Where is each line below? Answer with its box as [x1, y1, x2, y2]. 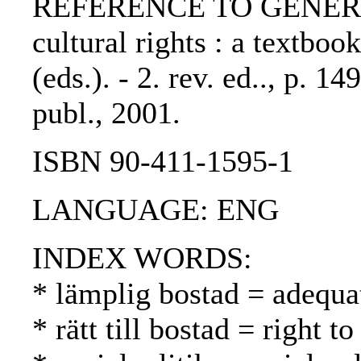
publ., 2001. [32, 96, 180, 131]
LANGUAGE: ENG [32, 193, 279, 227]
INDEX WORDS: [32, 241, 252, 276]
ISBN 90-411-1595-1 [32, 144, 293, 179]
